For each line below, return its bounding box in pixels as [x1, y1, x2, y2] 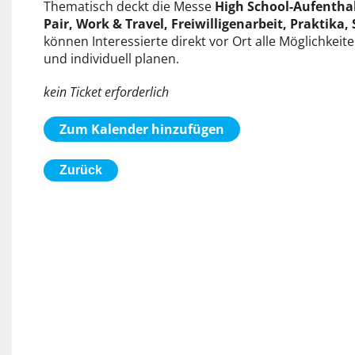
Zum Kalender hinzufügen [59, 120, 224, 138]
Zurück [59, 163, 102, 177]
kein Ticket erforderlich [43, 83, 169, 101]
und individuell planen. [43, 50, 179, 67]
